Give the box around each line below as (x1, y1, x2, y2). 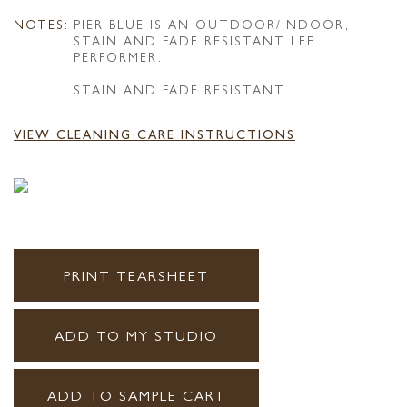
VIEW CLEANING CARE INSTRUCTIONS (14, 124, 295, 144)
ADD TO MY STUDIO (55, 324, 218, 346)
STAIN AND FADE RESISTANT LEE (74, 31, 315, 50)
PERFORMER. (74, 47, 163, 66)
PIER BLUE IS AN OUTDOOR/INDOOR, (74, 15, 350, 34)
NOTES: (14, 15, 69, 34)
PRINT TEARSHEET (64, 264, 209, 286)
